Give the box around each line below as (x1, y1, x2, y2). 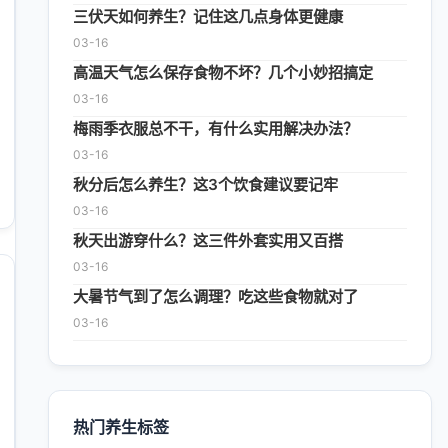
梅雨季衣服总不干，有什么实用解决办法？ (73, 119, 358, 138)
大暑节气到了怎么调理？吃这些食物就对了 (73, 287, 358, 306)
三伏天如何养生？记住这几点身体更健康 (73, 7, 343, 26)
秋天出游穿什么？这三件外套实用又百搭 (73, 231, 343, 250)
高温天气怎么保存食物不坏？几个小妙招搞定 (73, 63, 373, 82)
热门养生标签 (73, 417, 169, 437)
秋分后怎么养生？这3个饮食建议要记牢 (73, 175, 338, 194)
